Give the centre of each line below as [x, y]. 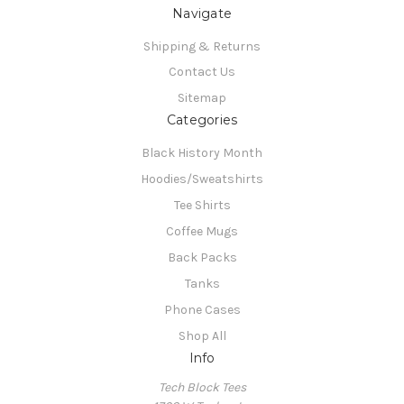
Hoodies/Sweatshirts [202, 179]
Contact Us [202, 72]
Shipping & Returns [202, 46]
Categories [202, 120]
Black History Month [202, 153]
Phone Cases [202, 310]
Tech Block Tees [202, 388]
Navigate [202, 13]
